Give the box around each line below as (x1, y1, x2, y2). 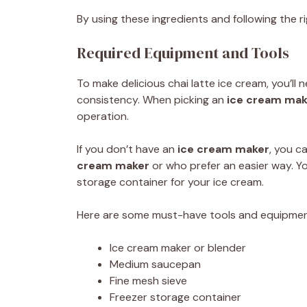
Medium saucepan (110, 257, 201, 271)
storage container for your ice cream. (77, 175, 264, 189)
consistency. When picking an (77, 93, 227, 107)
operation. (77, 109, 129, 123)
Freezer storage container (110, 290, 241, 304)
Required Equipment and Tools (77, 42, 289, 63)
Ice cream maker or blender (110, 241, 246, 255)
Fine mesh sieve (110, 273, 187, 288)
